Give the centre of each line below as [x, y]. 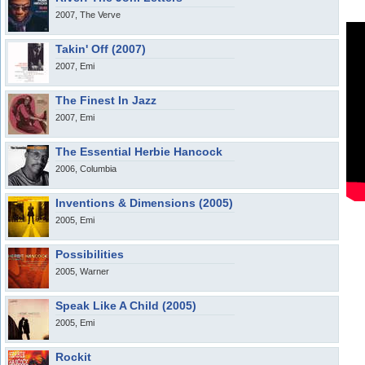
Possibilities [90, 254]
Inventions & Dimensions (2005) [144, 203]
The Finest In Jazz [106, 100]
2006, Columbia [86, 169]
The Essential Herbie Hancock [139, 152]
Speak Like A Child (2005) [126, 306]
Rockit [73, 357]
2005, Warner [82, 271]
